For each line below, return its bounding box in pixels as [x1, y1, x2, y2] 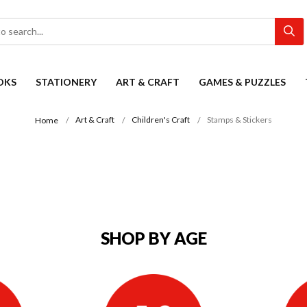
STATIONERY [36, 76, 97, 88]
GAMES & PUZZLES [199, 76, 286, 88]
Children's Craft [132, 114, 190, 125]
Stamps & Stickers [207, 114, 272, 125]
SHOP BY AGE [100, 228, 207, 249]
